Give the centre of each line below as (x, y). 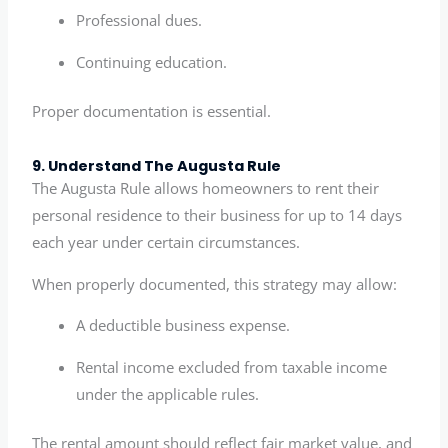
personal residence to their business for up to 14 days (217, 215)
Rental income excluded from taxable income (232, 366)
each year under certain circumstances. (166, 242)
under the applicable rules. (168, 393)
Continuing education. (152, 61)
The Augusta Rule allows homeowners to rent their (206, 188)
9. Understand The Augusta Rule (157, 166)
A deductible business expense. (183, 325)
